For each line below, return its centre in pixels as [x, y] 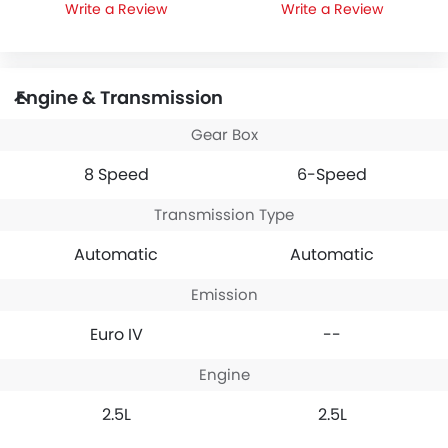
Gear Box [224, 134]
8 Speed [116, 174]
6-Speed [332, 174]
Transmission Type [224, 214]
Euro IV [116, 334]
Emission [224, 294]
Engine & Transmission [119, 97]
